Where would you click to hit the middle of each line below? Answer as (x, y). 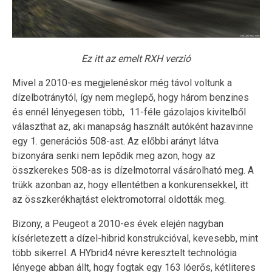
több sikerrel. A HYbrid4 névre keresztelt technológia (124, 253)
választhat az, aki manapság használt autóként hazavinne (133, 126)
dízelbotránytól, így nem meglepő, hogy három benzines (131, 97)
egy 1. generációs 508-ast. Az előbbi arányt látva (115, 141)
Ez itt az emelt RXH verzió (136, 58)
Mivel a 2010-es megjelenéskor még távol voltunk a (122, 83)
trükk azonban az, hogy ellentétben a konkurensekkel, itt (130, 185)
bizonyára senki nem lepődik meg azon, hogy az (114, 155)
